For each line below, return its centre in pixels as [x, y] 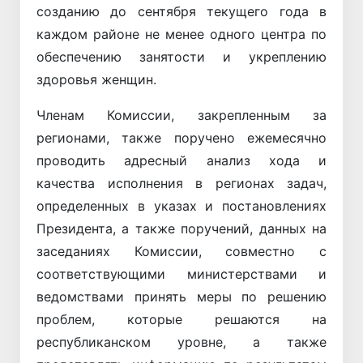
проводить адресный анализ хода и [181, 160]
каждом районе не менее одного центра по [181, 34]
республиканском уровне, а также [181, 342]
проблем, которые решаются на [181, 319]
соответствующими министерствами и [181, 273]
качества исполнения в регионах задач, [181, 183]
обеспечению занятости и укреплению [181, 56]
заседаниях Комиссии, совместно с [181, 251]
